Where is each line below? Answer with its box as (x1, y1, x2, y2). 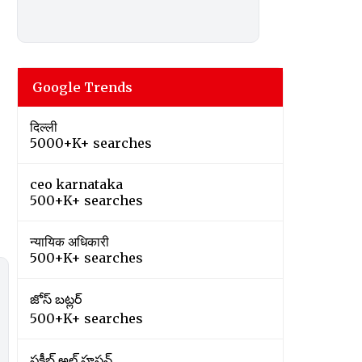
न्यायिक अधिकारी (30, 234, 109, 250)
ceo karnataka (30, 176, 123, 193)
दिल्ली (30, 119, 57, 136)
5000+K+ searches (30, 135, 152, 152)
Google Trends (32, 79, 133, 96)
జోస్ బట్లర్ (30, 291, 82, 308)
